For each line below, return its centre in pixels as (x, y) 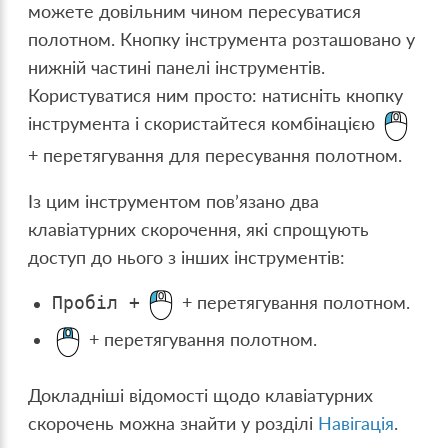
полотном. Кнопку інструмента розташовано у (222, 40)
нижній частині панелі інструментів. (177, 68)
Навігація (356, 423)
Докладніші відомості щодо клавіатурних (201, 395)
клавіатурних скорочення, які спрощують (199, 229)
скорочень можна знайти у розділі (173, 423)
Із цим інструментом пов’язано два (174, 201)
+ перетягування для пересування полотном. (215, 156)
